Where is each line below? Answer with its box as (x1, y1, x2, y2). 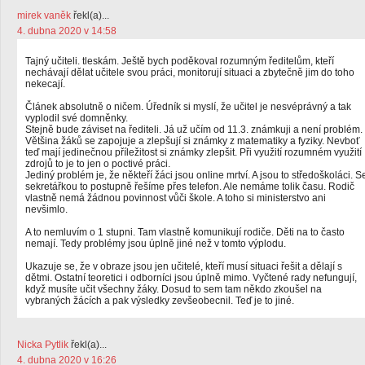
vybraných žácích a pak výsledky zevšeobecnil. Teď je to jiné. (25, 295, 294, 306)
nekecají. (25, 78, 65, 90)
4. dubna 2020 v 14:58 (17, 25, 117, 37)
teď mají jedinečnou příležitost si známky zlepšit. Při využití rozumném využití (25, 147, 362, 158)
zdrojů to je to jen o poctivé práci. (25, 158, 170, 169)
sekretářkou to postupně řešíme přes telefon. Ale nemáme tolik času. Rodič (25, 181, 354, 192)
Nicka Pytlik (17, 339, 68, 350)
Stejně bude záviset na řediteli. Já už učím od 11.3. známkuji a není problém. (25, 124, 363, 135)
